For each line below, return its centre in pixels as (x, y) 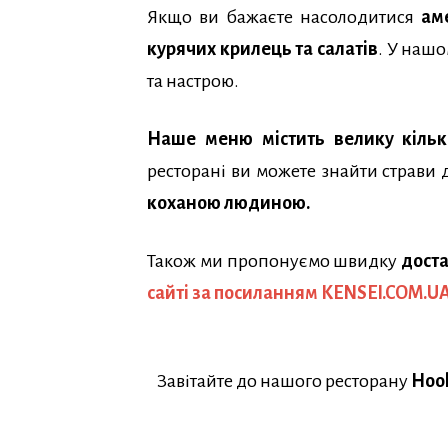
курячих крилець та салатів (262, 49)
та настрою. (193, 81)
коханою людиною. (228, 203)
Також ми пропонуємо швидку (274, 261)
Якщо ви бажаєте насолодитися (284, 17)
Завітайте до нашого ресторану (284, 381)
